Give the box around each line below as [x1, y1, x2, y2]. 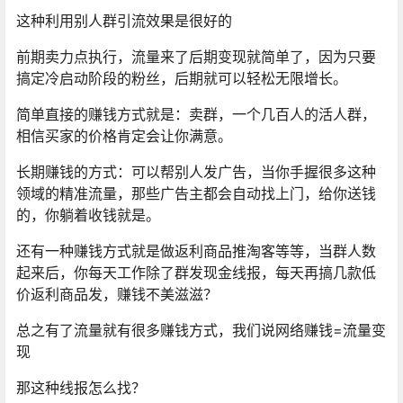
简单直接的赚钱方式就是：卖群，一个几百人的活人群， [16, 105, 376, 124]
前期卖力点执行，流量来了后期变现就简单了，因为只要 [16, 48, 376, 67]
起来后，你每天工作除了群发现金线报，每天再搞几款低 [16, 264, 376, 282]
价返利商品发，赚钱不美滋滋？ [16, 285, 218, 304]
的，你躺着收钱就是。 [16, 206, 160, 225]
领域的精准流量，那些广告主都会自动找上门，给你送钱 [16, 184, 376, 203]
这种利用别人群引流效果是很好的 [16, 12, 232, 31]
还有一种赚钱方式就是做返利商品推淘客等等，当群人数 [16, 242, 376, 261]
